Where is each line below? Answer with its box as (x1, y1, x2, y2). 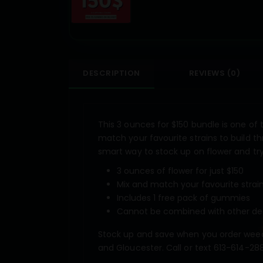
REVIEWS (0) (188, 67, 240, 79)
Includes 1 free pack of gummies (117, 191, 250, 204)
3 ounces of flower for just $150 (117, 164, 244, 177)
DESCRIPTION (83, 67, 140, 79)
